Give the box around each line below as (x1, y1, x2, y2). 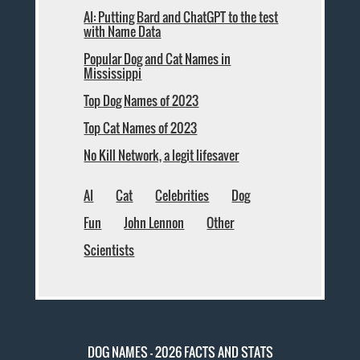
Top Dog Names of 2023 (84, 91, 199, 111)
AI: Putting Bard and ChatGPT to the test (84, 7, 279, 27)
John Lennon (124, 213, 185, 233)
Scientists (84, 240, 135, 260)
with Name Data (84, 22, 162, 42)
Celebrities (155, 186, 210, 206)
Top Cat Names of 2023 (84, 118, 198, 138)
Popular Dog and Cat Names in (84, 49, 231, 69)
